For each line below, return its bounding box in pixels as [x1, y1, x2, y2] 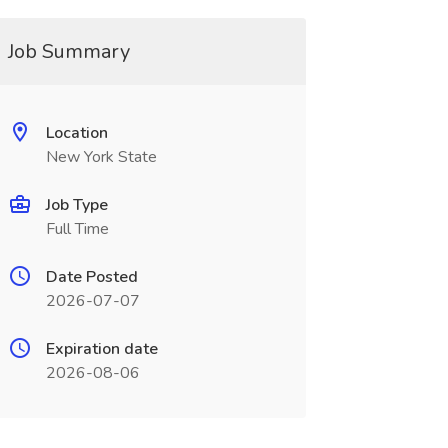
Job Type [45, 194, 108, 216]
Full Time [45, 218, 109, 240]
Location [45, 122, 108, 144]
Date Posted [45, 266, 138, 288]
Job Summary [7, 38, 130, 65]
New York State [45, 146, 157, 168]
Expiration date [45, 338, 158, 360]
